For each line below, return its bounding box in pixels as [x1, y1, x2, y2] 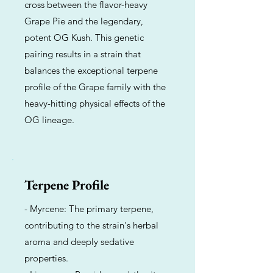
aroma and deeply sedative [24, 236, 134, 247]
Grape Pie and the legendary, [24, 15, 143, 27]
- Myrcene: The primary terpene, [24, 203, 154, 214]
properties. [24, 252, 68, 264]
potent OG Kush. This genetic [24, 32, 144, 43]
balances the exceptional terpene [24, 65, 158, 76]
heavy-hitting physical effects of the [24, 97, 165, 109]
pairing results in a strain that [24, 48, 141, 60]
